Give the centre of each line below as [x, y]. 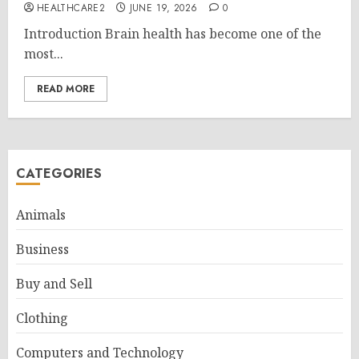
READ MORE [66, 89]
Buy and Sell [54, 284]
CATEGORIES [59, 173]
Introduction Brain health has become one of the [173, 34]
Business [42, 249]
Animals [41, 215]
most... [44, 54]
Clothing [42, 318]
